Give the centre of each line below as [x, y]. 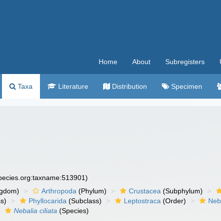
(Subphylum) [182, 191]
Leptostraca [143, 201]
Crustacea [145, 191]
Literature [72, 86]
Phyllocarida [48, 201]
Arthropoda [59, 191]
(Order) [174, 201]
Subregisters [185, 62]
